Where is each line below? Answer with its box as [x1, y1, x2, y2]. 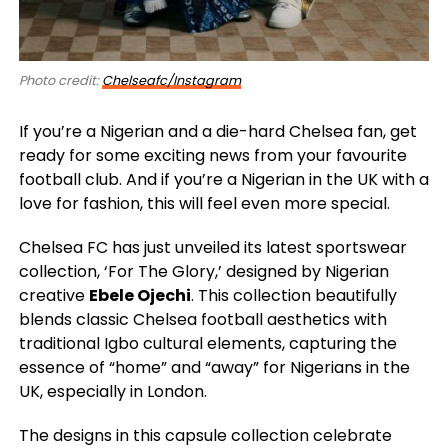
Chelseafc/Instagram [101, 71, 241, 89]
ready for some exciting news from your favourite [18, 143, 407, 167]
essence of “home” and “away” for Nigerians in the [18, 355, 410, 379]
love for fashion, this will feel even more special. [18, 191, 390, 215]
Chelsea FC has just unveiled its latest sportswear [18, 235, 407, 259]
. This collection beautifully [190, 283, 397, 307]
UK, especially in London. [18, 379, 207, 403]
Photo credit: [18, 71, 102, 89]
